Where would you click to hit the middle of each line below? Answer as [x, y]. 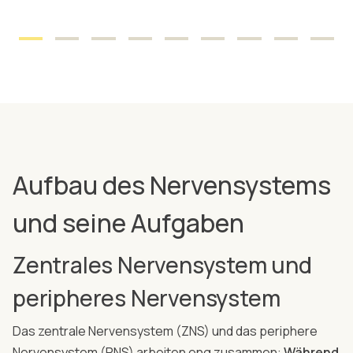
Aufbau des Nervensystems [172, 185]
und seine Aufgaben [128, 223]
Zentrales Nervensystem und [162, 264]
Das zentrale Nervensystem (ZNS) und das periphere [165, 331]
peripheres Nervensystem [147, 297]
